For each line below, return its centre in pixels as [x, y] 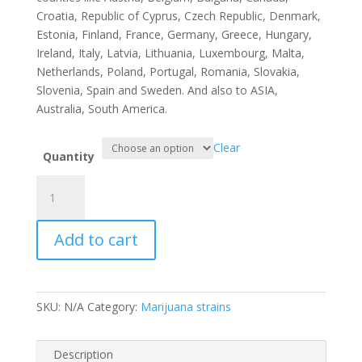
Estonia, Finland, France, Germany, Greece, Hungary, [174, 34]
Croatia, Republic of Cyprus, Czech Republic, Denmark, [178, 16]
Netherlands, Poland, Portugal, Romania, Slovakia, [168, 72]
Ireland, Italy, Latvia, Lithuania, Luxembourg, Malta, [170, 53]
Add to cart [96, 240]
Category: [114, 307]
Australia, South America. [101, 109]
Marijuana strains [185, 307]
